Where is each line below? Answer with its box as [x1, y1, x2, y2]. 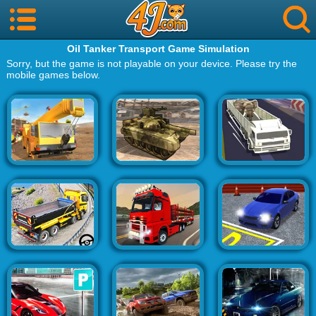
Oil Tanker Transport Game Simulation [66, 43, 250, 54]
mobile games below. [6, 69, 100, 80]
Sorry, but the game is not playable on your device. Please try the [6, 58, 297, 69]
